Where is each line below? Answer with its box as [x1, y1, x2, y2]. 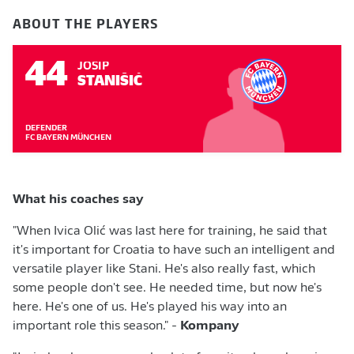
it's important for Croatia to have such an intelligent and [13, 244, 335, 257]
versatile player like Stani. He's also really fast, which [13, 263, 315, 276]
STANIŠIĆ [77, 70, 142, 89]
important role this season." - [13, 320, 180, 333]
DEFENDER [25, 124, 67, 133]
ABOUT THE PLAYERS [13, 13, 158, 32]
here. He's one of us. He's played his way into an [13, 301, 287, 314]
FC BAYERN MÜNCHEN [25, 134, 111, 142]
